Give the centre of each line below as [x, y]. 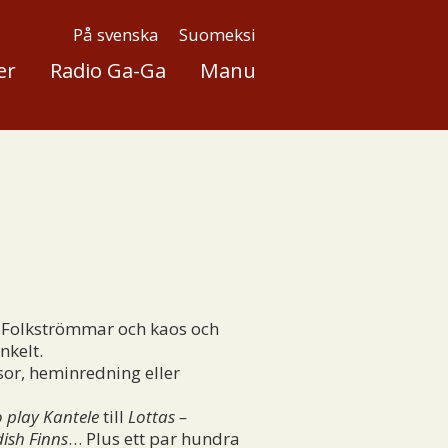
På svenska [115, 34]
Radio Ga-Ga [107, 70]
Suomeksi [217, 34]
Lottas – [157, 416]
